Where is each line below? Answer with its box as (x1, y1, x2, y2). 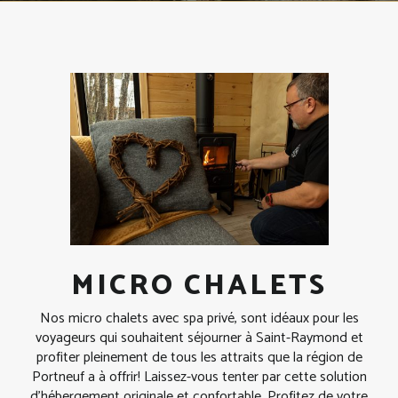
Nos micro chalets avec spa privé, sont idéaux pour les (39, 306, 359, 330)
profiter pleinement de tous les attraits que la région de (36, 345, 362, 370)
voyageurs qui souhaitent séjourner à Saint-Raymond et (35, 325, 363, 350)
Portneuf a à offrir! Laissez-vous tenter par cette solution (31, 364, 367, 389)
